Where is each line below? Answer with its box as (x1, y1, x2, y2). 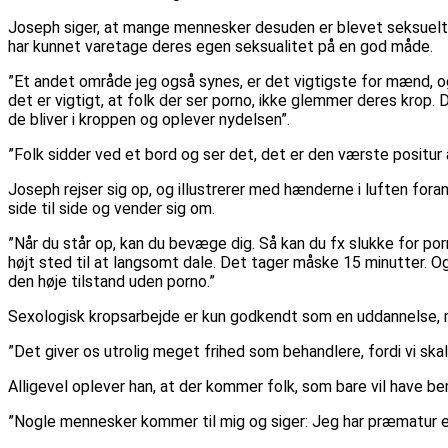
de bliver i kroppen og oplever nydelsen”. (8, 110, 290, 130)
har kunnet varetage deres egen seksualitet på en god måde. (8, 37, 433, 57)
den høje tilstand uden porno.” (8, 272, 215, 292)
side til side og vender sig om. (8, 199, 215, 219)
